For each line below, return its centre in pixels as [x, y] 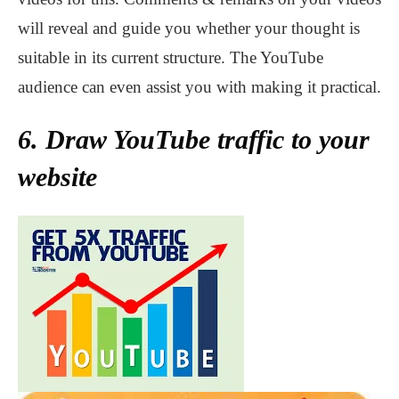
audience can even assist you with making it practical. [199, 86]
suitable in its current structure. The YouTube [171, 57]
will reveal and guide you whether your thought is [189, 28]
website [57, 176]
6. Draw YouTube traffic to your [194, 139]
